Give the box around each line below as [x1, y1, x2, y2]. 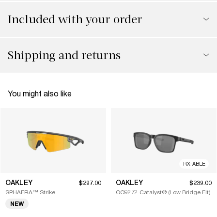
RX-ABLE [183, 160, 205, 167]
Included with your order [8, 12, 142, 26]
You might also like [8, 88, 72, 98]
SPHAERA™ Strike [5, 188, 55, 196]
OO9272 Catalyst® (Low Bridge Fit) [116, 188, 211, 196]
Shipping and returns [8, 48, 121, 62]
